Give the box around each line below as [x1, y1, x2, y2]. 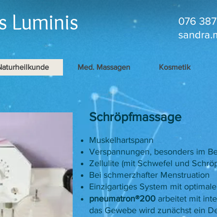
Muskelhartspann [89, 135, 154, 145]
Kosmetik [159, 63, 190, 71]
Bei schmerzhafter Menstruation [89, 170, 210, 180]
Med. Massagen [77, 63, 130, 71]
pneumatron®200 [89, 194, 155, 203]
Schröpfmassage [89, 110, 182, 124]
